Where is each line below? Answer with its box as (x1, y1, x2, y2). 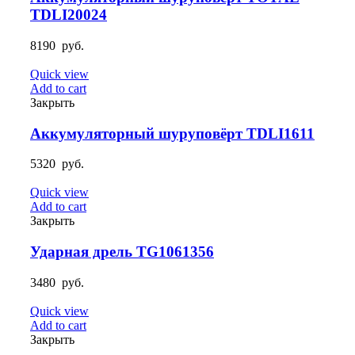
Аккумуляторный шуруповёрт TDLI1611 (30, 124, 315, 142)
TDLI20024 (30, 6, 107, 24)
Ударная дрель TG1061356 (30, 243, 214, 261)
